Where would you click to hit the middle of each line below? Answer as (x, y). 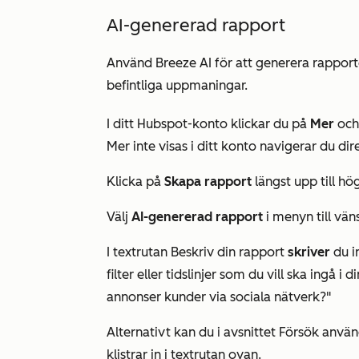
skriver (309, 252)
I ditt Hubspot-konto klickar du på (208, 124)
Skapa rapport (208, 182)
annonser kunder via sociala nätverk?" (219, 297)
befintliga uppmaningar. (177, 85)
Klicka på (135, 182)
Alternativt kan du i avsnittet (193, 332)
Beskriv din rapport (228, 252)
